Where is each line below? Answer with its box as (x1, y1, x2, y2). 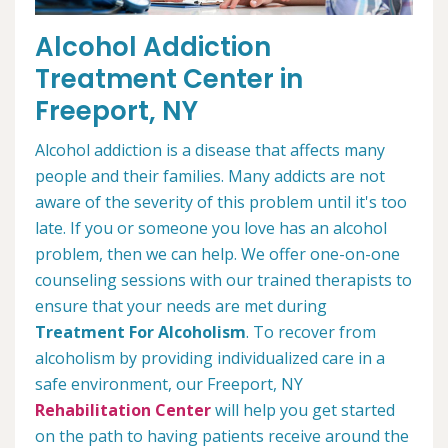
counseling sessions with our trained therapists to (35, 268, 412, 291)
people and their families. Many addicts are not (35, 164, 385, 187)
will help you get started (211, 398, 395, 421)
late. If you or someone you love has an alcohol (35, 216, 387, 239)
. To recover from (246, 320, 376, 343)
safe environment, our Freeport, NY (35, 372, 303, 395)
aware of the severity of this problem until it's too (35, 190, 407, 213)
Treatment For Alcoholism (35, 320, 246, 343)
